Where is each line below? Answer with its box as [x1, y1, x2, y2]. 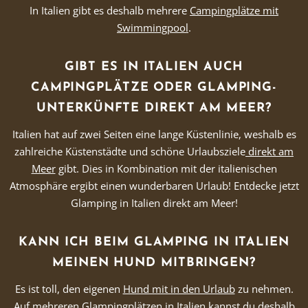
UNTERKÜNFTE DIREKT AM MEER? [36, 102, 272, 115]
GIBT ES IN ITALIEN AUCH [64, 60, 244, 74]
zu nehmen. [234, 282, 294, 296]
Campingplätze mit [190, 3, 278, 17]
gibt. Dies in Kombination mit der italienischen [55, 162, 277, 175]
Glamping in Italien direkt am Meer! [70, 196, 238, 210]
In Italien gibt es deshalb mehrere [30, 3, 190, 17]
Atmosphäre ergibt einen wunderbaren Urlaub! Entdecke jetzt [9, 179, 299, 192]
